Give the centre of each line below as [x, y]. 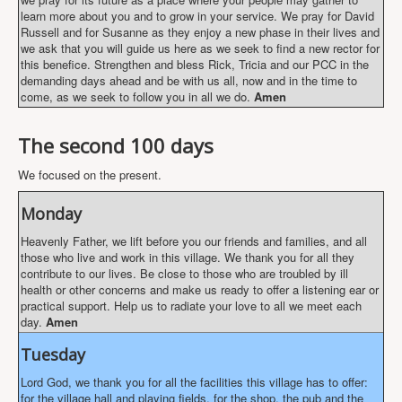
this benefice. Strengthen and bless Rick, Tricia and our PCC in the [195, 64]
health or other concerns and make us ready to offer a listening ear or [200, 289]
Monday [51, 214]
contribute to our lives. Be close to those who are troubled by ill [184, 273]
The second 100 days [116, 145]
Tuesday [53, 354]
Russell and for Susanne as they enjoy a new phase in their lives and [200, 32]
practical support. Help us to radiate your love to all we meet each [191, 306]
